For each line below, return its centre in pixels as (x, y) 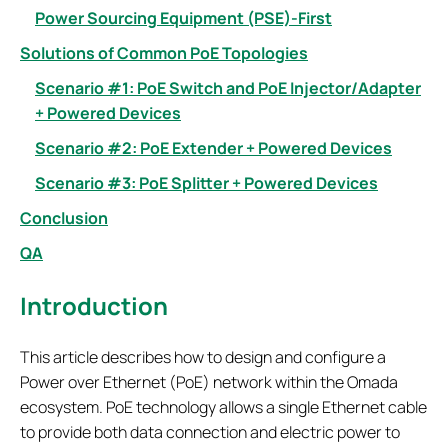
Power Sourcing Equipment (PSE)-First (183, 18)
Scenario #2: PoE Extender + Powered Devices (213, 148)
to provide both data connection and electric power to (210, 431)
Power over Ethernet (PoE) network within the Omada (209, 381)
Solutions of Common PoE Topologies (164, 53)
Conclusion (64, 218)
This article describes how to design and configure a (203, 356)
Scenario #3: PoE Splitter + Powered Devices (206, 183)
